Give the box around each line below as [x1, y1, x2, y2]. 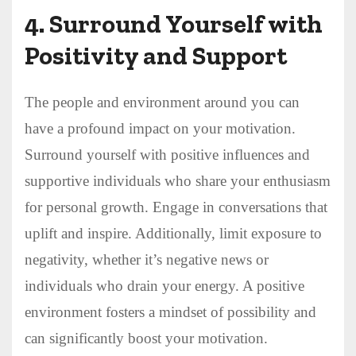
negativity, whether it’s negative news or [25, 251, 269, 269]
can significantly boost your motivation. [25, 330, 268, 347]
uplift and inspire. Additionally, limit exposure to [25, 225, 322, 242]
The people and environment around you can [25, 94, 300, 111]
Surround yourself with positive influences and [25, 146, 310, 164]
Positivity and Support [25, 41, 287, 72]
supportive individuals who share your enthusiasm [25, 172, 331, 190]
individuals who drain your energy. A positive [25, 277, 304, 295]
